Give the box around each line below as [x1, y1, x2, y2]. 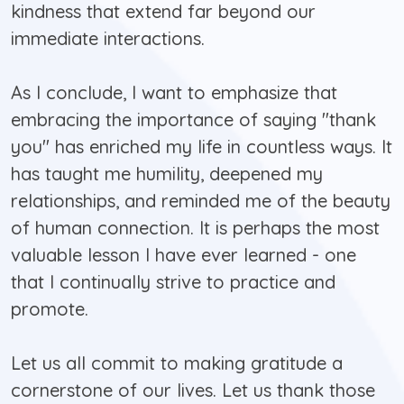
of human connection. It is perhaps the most [11, 216, 380, 240]
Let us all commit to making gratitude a [11, 352, 343, 375]
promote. [11, 298, 88, 321]
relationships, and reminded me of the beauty [11, 189, 390, 213]
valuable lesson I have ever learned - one [11, 243, 356, 267]
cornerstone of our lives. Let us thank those [11, 379, 375, 402]
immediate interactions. [11, 27, 205, 50]
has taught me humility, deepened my [11, 162, 323, 186]
